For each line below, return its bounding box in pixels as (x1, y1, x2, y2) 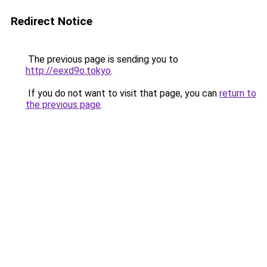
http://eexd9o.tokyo (26, 65, 111, 76)
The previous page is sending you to (26, 54, 178, 65)
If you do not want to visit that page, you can (26, 88, 219, 99)
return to (219, 88, 256, 99)
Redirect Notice (11, 14, 92, 28)
